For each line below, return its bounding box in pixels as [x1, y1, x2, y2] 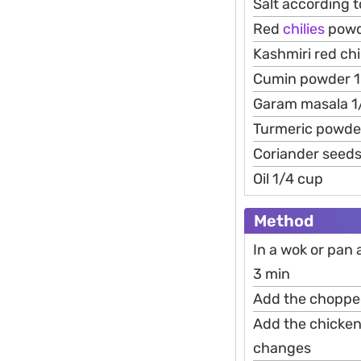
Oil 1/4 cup [253, 169, 323, 188]
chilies [280, 19, 325, 38]
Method [254, 210, 313, 230]
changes [253, 338, 311, 357]
